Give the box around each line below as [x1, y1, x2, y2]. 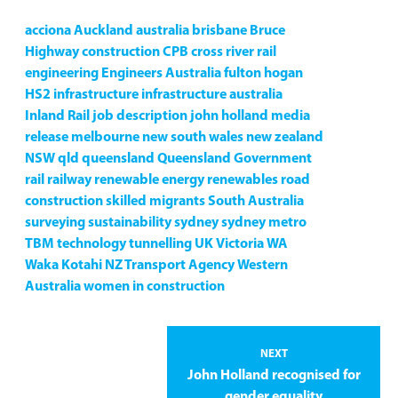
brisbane [192, 24, 247, 38]
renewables [207, 173, 278, 187]
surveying [25, 216, 85, 230]
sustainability [88, 216, 171, 230]
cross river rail [191, 45, 276, 60]
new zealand [246, 131, 323, 145]
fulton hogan [224, 67, 303, 81]
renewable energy [94, 173, 204, 187]
